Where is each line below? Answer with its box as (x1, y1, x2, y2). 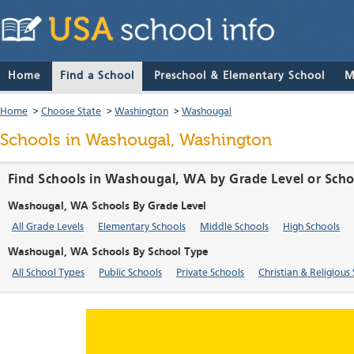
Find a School (60, 70, 134, 82)
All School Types (12, 268, 85, 279)
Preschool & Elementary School (154, 70, 325, 82)
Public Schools (99, 268, 162, 279)
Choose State (41, 107, 101, 118)
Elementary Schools (98, 222, 186, 233)
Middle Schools (200, 222, 269, 233)
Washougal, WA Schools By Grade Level (8, 201, 206, 213)
